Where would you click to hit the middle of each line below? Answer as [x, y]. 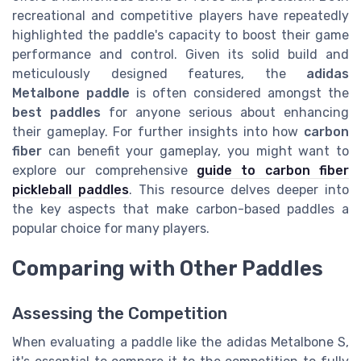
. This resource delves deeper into [239, 189]
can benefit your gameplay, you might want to [195, 151]
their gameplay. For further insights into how [158, 131]
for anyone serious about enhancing [225, 112]
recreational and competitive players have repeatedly [180, 15]
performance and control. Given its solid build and [180, 54]
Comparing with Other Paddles [168, 269]
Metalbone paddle [71, 93]
